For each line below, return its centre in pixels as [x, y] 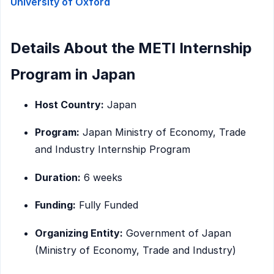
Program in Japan [73, 75]
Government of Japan [177, 233]
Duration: [58, 177]
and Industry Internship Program [113, 150]
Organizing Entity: [79, 233]
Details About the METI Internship [131, 48]
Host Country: [69, 104]
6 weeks [102, 177]
